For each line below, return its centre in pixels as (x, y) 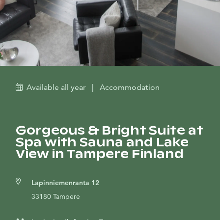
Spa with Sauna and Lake (102, 142)
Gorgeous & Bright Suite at (109, 130)
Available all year (56, 87)
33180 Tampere (56, 196)
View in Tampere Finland (100, 154)
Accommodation (130, 87)
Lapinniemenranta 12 (65, 183)
